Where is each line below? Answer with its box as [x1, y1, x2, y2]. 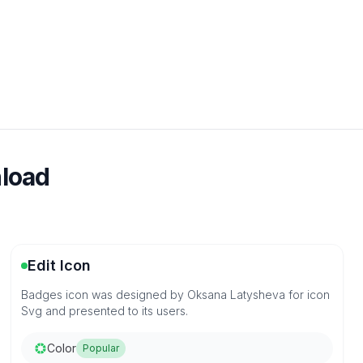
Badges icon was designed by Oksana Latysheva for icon [21, 288, 331, 301]
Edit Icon [28, 257, 92, 274]
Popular [83, 342, 120, 354]
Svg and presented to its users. [21, 304, 189, 318]
